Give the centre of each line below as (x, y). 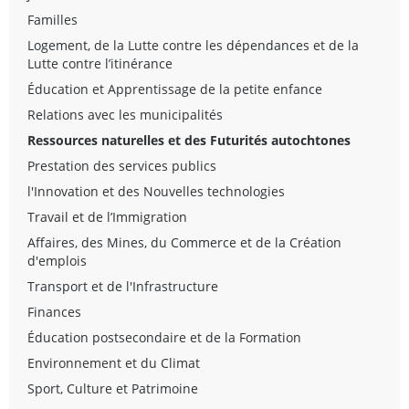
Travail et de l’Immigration (107, 216)
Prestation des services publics (122, 165)
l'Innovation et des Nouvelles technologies (156, 191)
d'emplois (57, 260)
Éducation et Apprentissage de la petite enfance (175, 89)
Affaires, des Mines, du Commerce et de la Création (184, 242)
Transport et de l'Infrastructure (123, 286)
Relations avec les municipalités (125, 114)
